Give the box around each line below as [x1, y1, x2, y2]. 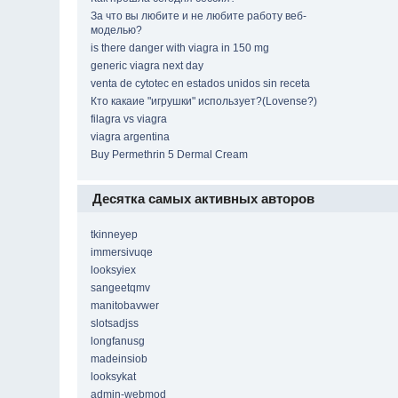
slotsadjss [91, 317, 139, 330]
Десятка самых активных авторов [92, 191, 315, 207]
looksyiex [91, 264, 137, 277]
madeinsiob [91, 353, 148, 366]
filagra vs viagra [91, 113, 168, 126]
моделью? [91, 24, 143, 37]
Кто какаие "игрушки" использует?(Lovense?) [91, 95, 318, 108]
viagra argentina [91, 131, 171, 144]
